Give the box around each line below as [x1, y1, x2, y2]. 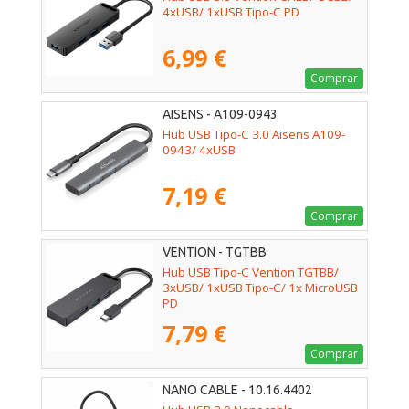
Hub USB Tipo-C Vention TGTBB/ [163, 264, 339, 281]
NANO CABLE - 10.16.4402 [163, 383, 312, 398]
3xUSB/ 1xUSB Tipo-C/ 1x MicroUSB [163, 279, 358, 297]
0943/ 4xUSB [163, 142, 236, 159]
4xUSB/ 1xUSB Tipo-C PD [163, 4, 299, 21]
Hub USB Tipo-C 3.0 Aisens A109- [163, 126, 345, 143]
